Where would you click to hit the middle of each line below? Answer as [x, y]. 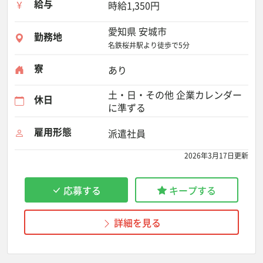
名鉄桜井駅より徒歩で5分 [149, 45]
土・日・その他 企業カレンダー [175, 95]
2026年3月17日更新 [216, 156]
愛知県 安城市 [137, 31]
